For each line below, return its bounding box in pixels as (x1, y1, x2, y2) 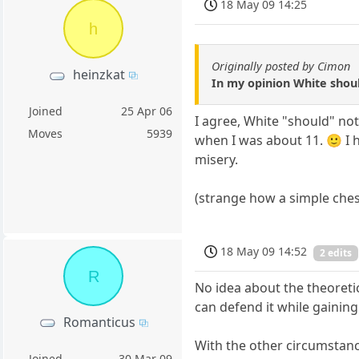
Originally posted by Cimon (212, 58, 351, 74)
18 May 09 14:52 (220, 244, 308, 260)
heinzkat (73, 66, 126, 83)
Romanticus (63, 313, 135, 331)
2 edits (320, 246, 353, 260)
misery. (195, 150, 239, 168)
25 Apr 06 (121, 103, 173, 119)
